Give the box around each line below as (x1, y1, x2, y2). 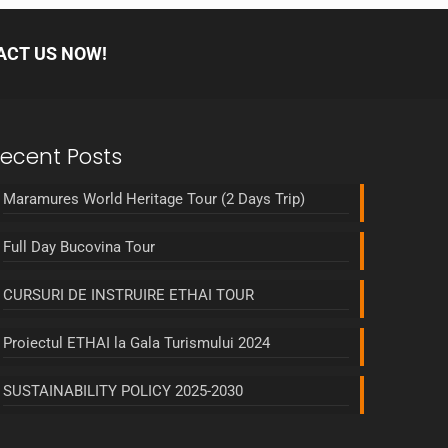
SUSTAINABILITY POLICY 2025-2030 (2, 382, 243, 400)
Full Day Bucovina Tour (2, 238, 155, 256)
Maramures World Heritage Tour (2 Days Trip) (2, 190, 305, 208)
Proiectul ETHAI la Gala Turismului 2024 (2, 334, 270, 352)
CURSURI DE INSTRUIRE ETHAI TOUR (2, 286, 254, 304)
